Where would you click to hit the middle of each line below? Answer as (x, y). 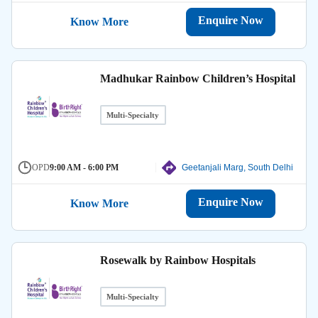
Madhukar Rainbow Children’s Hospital (197, 78)
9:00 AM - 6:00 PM (84, 167)
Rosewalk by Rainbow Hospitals (177, 260)
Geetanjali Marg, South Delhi (237, 167)
